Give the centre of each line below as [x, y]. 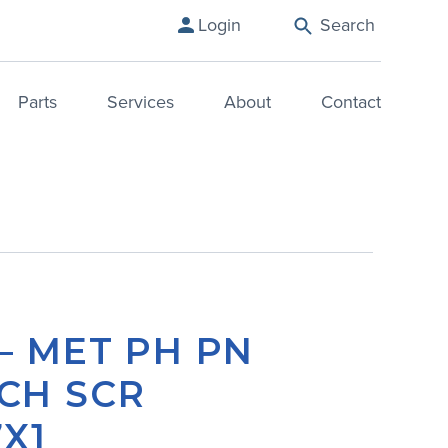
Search [347, 24]
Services [140, 102]
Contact [350, 102]
